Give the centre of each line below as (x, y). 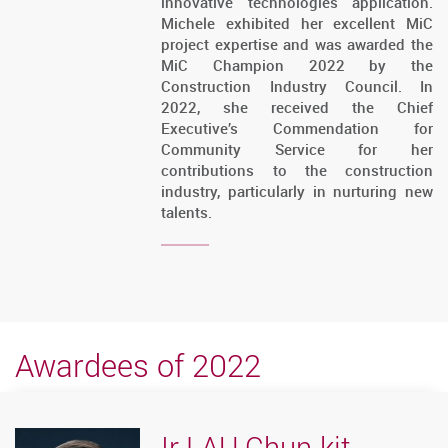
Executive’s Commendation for (297, 128)
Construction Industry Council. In (297, 86)
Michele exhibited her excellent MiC (297, 23)
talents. (187, 212)
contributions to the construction (297, 170)
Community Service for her (297, 149)
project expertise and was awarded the (297, 44)
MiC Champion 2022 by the (297, 65)
